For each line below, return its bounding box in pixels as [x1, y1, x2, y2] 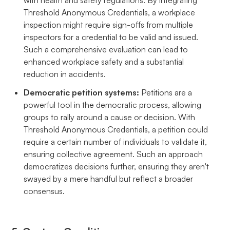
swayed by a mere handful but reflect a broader [24, 173, 194, 184]
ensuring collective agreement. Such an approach [24, 148, 203, 159]
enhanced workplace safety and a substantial [24, 56, 184, 67]
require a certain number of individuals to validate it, [24, 136, 207, 147]
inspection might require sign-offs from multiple [24, 19, 194, 30]
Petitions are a [141, 87, 193, 98]
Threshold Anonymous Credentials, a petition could [24, 124, 208, 135]
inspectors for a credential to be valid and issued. [24, 31, 199, 42]
